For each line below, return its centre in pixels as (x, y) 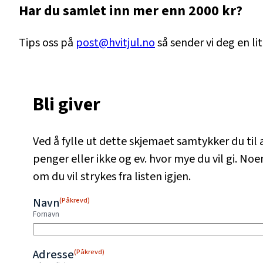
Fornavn (46, 214)
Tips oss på (47, 43)
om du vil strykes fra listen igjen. (112, 176)
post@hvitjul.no (115, 43)
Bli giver (67, 105)
